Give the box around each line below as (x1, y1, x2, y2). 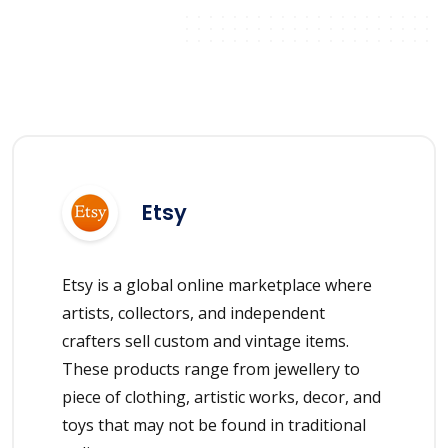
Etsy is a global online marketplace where (62, 273, 372, 296)
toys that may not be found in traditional (62, 413, 366, 436)
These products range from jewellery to (62, 357, 360, 380)
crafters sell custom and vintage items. (62, 329, 349, 352)
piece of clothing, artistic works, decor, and (62, 385, 381, 408)
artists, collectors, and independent (62, 301, 325, 324)
